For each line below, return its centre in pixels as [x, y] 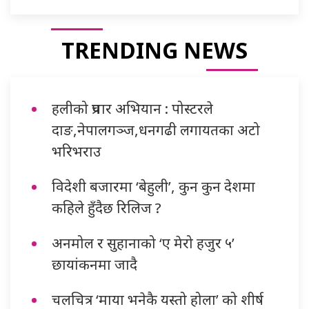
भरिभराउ [77, 151]
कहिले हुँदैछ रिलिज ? [107, 208]
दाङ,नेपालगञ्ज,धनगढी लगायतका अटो [156, 130]
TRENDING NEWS [154, 50]
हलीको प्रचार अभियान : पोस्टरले [132, 109]
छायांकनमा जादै [94, 265]
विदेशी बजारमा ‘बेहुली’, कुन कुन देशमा [153, 187]
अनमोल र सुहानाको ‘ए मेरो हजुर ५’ [143, 243]
